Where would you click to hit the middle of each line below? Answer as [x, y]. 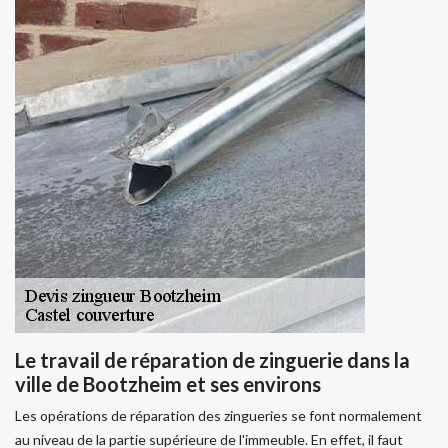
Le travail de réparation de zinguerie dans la [212, 359]
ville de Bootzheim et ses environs [168, 383]
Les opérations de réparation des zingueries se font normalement [218, 415]
